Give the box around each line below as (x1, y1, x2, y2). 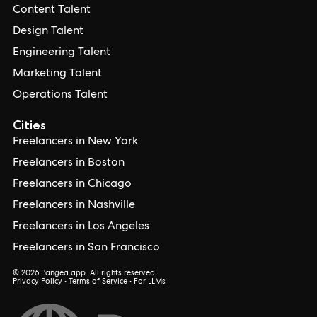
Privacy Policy (13, 279, 62, 286)
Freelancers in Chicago (13, 179, 132, 190)
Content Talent (13, 5, 91, 16)
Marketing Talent (13, 69, 102, 80)
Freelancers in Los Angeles (13, 221, 149, 233)
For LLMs (134, 279, 166, 286)
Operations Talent (13, 90, 108, 101)
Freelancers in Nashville (13, 200, 135, 212)
